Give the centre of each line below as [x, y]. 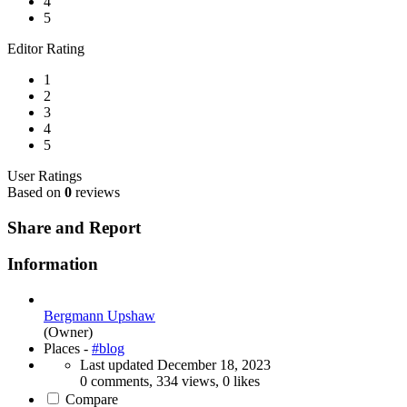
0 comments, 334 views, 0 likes [170, 382]
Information [53, 264]
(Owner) [68, 333]
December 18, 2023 [214, 365]
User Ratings [45, 176]
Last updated [119, 365]
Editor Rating [46, 49]
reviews [96, 192]
